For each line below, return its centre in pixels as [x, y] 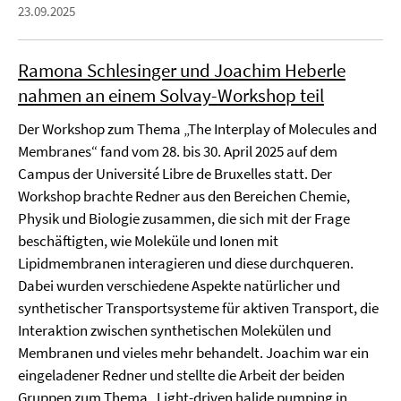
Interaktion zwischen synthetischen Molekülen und [175, 330]
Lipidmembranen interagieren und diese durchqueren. [186, 263]
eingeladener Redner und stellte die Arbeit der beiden [181, 375]
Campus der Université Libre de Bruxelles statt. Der [175, 174]
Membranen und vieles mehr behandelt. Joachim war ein [193, 353]
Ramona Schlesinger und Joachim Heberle [182, 70]
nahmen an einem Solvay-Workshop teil [171, 95]
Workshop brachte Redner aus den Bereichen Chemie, [184, 196]
